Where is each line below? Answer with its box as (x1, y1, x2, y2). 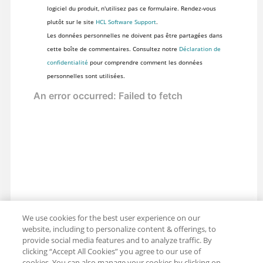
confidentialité (46, 58, 88, 67)
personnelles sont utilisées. (46, 72, 125, 80)
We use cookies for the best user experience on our (22, 213, 201, 223)
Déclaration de (178, 45, 221, 53)
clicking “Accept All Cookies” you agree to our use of (22, 246, 201, 257)
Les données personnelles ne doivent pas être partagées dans (46, 31, 222, 40)
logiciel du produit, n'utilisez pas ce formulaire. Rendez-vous (46, 4, 216, 13)
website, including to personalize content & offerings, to (22, 224, 217, 234)
